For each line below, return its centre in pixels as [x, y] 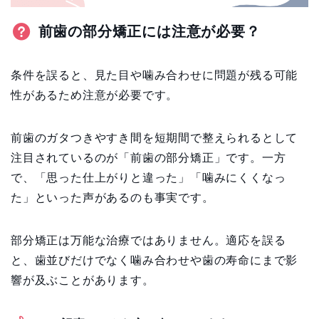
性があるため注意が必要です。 [95, 95]
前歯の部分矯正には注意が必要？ [149, 31]
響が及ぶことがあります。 [83, 280]
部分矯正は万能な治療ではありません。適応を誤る [148, 240]
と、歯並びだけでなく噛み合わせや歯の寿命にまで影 [155, 260]
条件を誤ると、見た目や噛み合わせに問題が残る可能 [155, 75]
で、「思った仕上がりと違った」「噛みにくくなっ [148, 177]
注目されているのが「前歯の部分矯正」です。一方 [148, 157]
